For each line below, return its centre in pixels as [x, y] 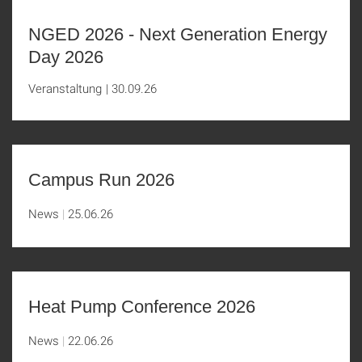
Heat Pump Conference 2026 [142, 307]
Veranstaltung [65, 88]
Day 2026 [66, 57]
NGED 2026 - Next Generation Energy [178, 34]
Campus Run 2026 [101, 180]
